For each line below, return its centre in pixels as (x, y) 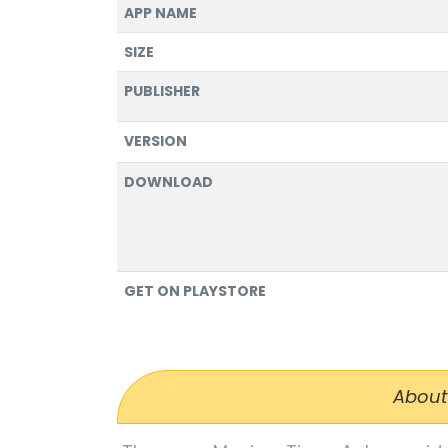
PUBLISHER (162, 91)
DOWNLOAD (168, 182)
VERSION (155, 141)
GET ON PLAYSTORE (195, 291)
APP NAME (160, 13)
